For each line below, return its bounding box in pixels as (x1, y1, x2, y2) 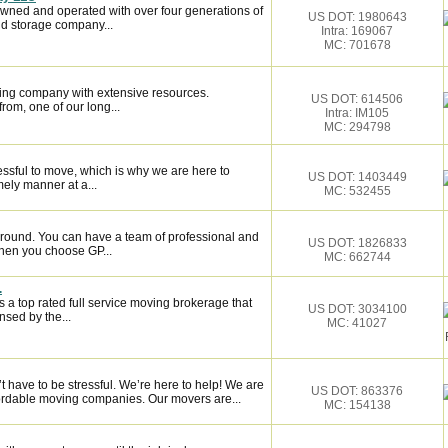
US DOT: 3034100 (307, 302, 407, 316)
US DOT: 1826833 (307, 236, 407, 250)
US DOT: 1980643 (307, 10, 407, 24)
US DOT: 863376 (311, 384, 403, 398)
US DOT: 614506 (311, 92, 403, 106)
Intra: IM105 (325, 106, 389, 120)
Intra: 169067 (321, 24, 393, 38)
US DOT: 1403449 (307, 170, 407, 184)
